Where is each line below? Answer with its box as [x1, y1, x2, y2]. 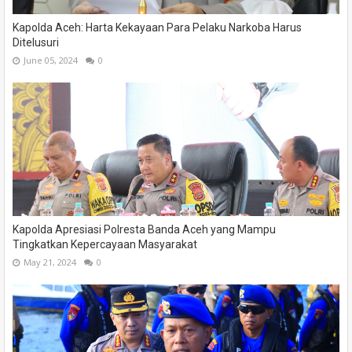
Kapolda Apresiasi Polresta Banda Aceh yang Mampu [13, 222, 276, 236]
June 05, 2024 [24, 53, 78, 66]
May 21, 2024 [24, 255, 76, 268]
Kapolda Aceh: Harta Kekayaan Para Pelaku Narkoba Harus [13, 20, 302, 34]
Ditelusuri [13, 35, 59, 49]
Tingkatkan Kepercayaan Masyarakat [13, 237, 197, 251]
